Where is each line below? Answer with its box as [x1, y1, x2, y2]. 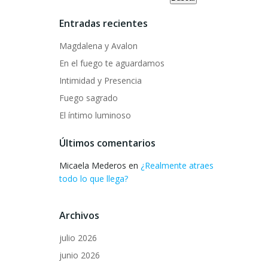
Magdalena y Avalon [59, 40, 138, 51]
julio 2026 [59, 232, 97, 243]
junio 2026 [59, 249, 100, 261]
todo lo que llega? [59, 173, 128, 184]
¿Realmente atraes [141, 160, 214, 171]
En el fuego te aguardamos [59, 57, 165, 69]
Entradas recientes [59, 17, 148, 30]
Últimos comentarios [59, 136, 156, 150]
